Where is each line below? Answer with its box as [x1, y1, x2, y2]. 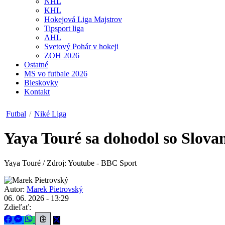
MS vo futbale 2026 [24, 69, 87, 78]
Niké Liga [34, 109, 66, 118]
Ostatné [24, 60, 48, 69]
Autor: [4, 184, 25, 193]
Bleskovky [24, 78, 58, 87]
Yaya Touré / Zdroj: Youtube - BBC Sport [4, 158, 137, 167]
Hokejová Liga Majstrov [44, 15, 122, 24]
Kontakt [24, 87, 50, 96]
